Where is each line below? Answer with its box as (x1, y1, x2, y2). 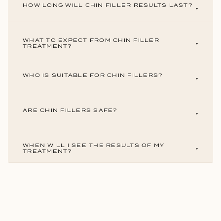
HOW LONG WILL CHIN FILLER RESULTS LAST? (23, 1, 192, 9)
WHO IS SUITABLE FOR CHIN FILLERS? (23, 72, 163, 79)
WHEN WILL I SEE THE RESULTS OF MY (23, 142, 165, 149)
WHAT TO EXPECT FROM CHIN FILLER (23, 37, 159, 44)
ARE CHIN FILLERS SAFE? (23, 107, 117, 114)
